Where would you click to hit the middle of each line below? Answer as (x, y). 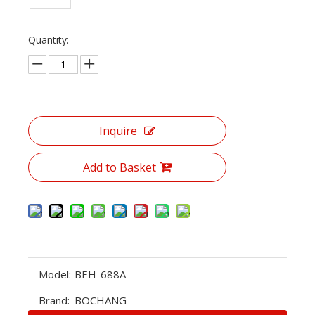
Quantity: (49, 40)
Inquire (118, 131)
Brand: (54, 300)
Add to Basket (120, 167)
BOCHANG (101, 300)
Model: (55, 274)
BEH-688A (100, 274)
